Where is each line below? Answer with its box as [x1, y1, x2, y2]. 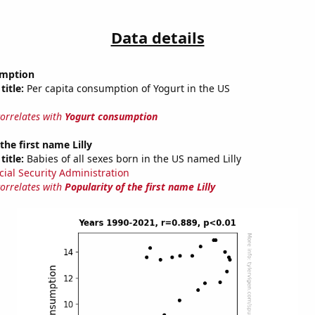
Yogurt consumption [64, 110, 157, 124]
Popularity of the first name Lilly [64, 180, 215, 194]
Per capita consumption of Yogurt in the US [23, 82, 230, 96]
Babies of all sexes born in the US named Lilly [23, 152, 241, 166]
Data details [110, 27, 205, 49]
